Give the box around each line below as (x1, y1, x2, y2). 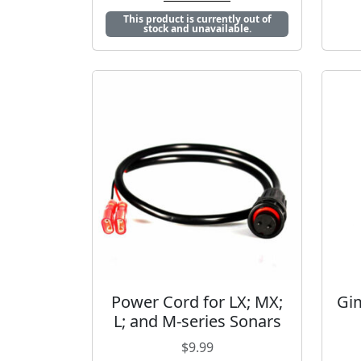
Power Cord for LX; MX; (111, 291, 283, 313)
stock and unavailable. (143, 21, 251, 35)
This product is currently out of (122, 11, 272, 26)
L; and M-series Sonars (113, 310, 281, 333)
